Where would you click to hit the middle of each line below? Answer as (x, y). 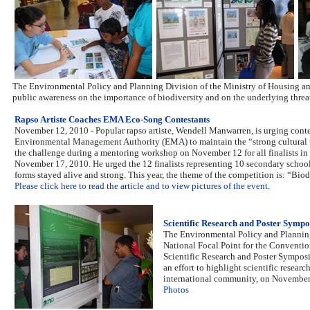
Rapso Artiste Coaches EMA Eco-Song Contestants (112, 119)
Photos (176, 290)
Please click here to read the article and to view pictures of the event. (142, 186)
